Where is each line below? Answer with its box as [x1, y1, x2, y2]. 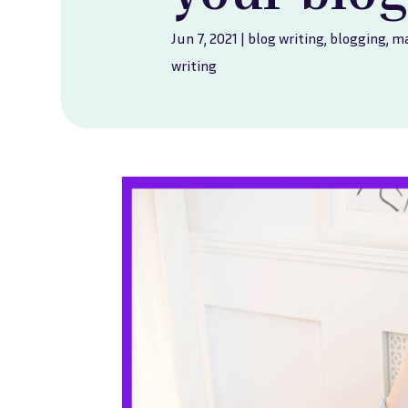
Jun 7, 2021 [171, 28, 239, 47]
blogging [330, 28, 387, 47]
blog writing [248, 28, 325, 47]
